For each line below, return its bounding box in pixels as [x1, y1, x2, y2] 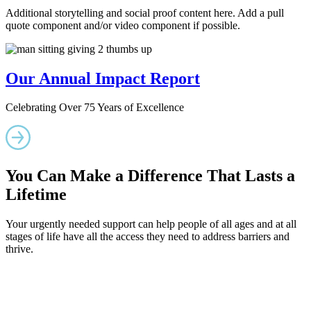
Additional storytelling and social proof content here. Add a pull [6, 6, 284, 19]
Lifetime [6, 185, 67, 204]
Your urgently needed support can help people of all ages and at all [6, 218, 296, 230]
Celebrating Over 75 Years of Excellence [6, 101, 184, 114]
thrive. [6, 243, 33, 255]
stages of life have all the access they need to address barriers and [6, 230, 289, 243]
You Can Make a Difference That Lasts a [6, 167, 295, 185]
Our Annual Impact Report [6, 69, 200, 87]
